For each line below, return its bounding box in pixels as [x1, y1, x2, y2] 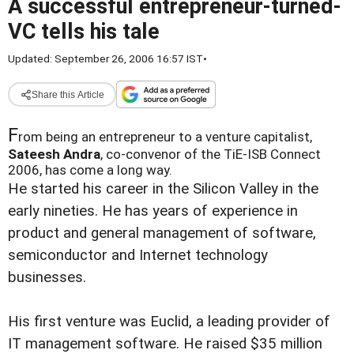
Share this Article [31, 88, 104, 100]
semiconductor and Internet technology [8, 247, 268, 264]
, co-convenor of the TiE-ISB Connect [100, 146, 321, 162]
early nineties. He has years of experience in [8, 202, 298, 220]
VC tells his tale [8, 19, 160, 44]
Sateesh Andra [8, 146, 100, 162]
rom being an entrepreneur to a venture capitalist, [18, 129, 312, 145]
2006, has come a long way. [8, 162, 172, 178]
